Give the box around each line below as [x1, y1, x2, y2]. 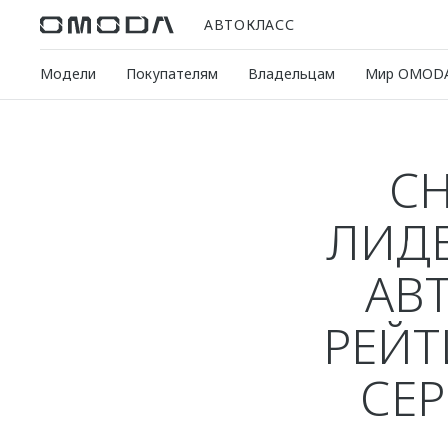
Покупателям [126, 64, 218, 83]
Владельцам [248, 64, 335, 83]
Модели [40, 64, 96, 83]
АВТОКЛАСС [204, 14, 295, 34]
